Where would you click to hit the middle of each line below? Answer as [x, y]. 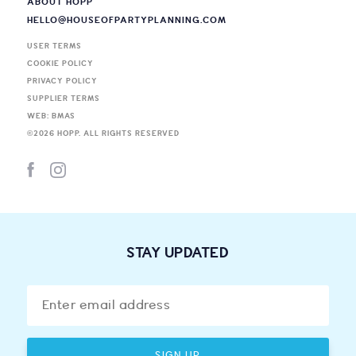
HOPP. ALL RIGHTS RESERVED [117, 133]
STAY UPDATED [178, 253]
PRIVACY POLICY [62, 81]
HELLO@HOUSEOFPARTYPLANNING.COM [126, 20]
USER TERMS [54, 46]
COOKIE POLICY [60, 64]
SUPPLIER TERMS [63, 99]
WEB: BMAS [51, 116]
